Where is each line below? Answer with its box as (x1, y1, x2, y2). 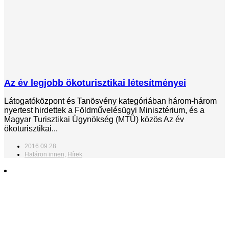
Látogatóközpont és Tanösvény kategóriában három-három (4, 96, 217, 105)
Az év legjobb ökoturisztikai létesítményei (4, 77, 186, 88)
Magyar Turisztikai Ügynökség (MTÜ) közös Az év (4, 114, 184, 124)
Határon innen (25, 150, 64, 158)
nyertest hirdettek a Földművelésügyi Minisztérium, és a (4, 105, 204, 114)
